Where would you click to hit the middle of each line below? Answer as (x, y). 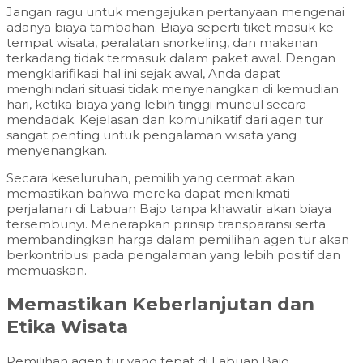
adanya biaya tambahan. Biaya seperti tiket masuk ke (170, 27)
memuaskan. (47, 270)
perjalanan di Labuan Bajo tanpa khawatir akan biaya (169, 208)
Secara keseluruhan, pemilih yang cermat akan (151, 177)
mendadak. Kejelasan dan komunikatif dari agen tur (165, 119)
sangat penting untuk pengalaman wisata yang (152, 135)
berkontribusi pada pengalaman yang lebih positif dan (173, 254)
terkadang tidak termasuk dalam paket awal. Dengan (171, 58)
